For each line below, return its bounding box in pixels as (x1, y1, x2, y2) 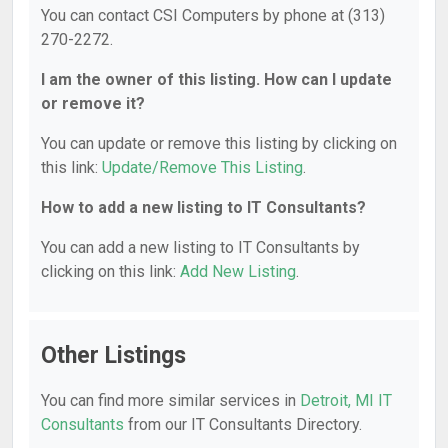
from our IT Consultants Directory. (124, 415, 362, 434)
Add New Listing (180, 262, 296, 281)
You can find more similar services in (41, 391, 300, 410)
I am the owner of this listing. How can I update (41, 70, 392, 89)
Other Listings (41, 342, 186, 369)
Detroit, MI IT (300, 391, 392, 410)
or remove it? (41, 94, 145, 113)
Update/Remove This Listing (102, 158, 303, 177)
